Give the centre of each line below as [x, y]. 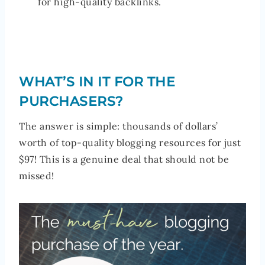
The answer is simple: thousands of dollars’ [119, 126]
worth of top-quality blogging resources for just [130, 142]
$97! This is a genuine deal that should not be [124, 159]
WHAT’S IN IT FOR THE [97, 82]
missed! [37, 175]
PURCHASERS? [71, 101]
